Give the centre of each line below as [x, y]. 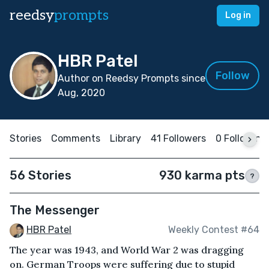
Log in [238, 15]
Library [125, 138]
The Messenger [55, 210]
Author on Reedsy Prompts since [131, 78]
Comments [76, 138]
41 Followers [178, 138]
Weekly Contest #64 [214, 230]
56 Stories [41, 175]
